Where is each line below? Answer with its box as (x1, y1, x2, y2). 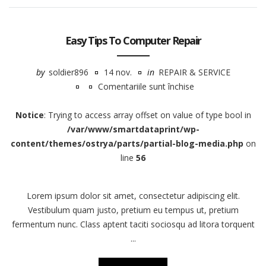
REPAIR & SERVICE (158, 66, 230, 78)
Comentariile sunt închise (98, 81, 194, 92)
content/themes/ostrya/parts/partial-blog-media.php (10, 138, 243, 149)
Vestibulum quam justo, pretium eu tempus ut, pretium (27, 204, 239, 216)
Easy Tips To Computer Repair (65, 33, 201, 47)
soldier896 (48, 66, 88, 78)
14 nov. (103, 66, 132, 78)
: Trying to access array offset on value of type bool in (43, 109, 251, 121)
